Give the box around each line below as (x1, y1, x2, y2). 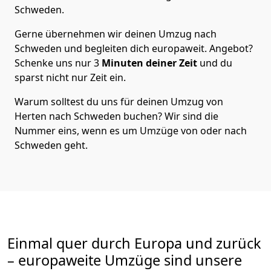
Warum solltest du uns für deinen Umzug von (15, 95, 223, 109)
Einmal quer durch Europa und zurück (7, 233, 261, 253)
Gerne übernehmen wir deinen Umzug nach (15, 27, 217, 41)
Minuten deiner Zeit (102, 56, 197, 70)
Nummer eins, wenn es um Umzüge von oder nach (15, 124, 247, 138)
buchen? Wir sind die (123, 109, 218, 123)
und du (197, 56, 232, 70)
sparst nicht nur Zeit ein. (15, 71, 126, 85)
